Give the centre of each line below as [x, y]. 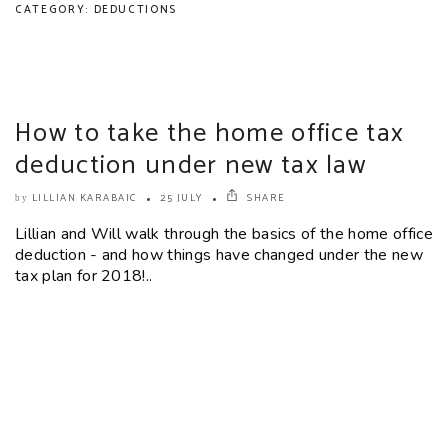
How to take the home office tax [210, 133]
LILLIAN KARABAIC [84, 197]
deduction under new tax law [191, 165]
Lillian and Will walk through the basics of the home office [224, 233]
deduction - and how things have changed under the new [219, 254]
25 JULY [181, 197]
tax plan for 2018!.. [84, 275]
